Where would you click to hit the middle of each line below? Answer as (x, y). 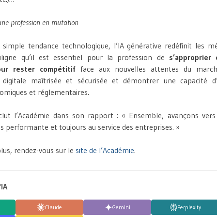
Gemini (121, 207)
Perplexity (189, 207)
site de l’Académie (105, 150)
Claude (53, 207)
